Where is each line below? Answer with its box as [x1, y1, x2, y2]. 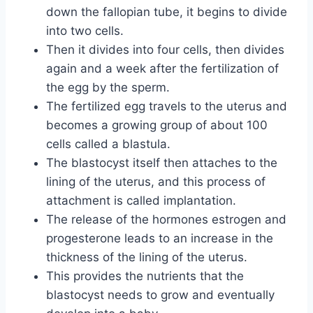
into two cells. [46, 24, 124, 38]
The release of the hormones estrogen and [46, 212, 286, 227]
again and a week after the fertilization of [46, 61, 279, 76]
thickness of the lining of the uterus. [46, 250, 247, 265]
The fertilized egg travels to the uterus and [46, 99, 287, 114]
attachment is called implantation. [46, 194, 236, 208]
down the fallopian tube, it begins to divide [46, 5, 287, 20]
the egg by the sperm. [46, 80, 170, 95]
